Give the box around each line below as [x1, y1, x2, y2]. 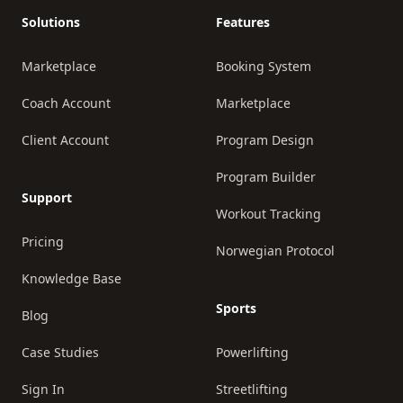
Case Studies [22, 344, 99, 361]
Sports [216, 300, 256, 317]
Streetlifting [216, 381, 288, 398]
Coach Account [22, 94, 111, 112]
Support [22, 189, 72, 206]
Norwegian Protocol [216, 242, 335, 259]
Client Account [22, 131, 109, 148]
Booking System [216, 58, 311, 75]
